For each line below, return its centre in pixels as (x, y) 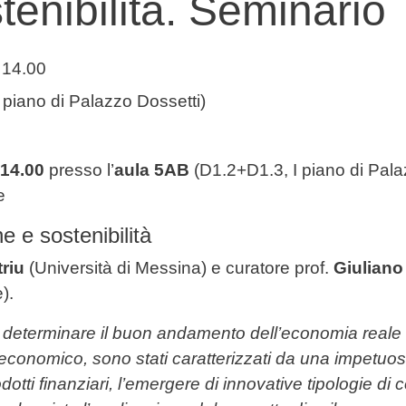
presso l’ (79, 170)
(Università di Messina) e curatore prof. (179, 268)
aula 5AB (154, 170)
